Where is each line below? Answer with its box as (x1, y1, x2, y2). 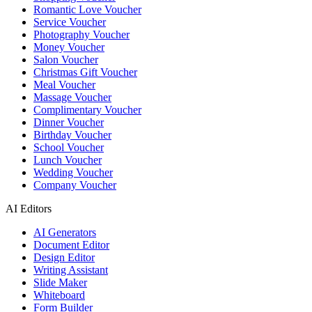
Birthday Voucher (33, 129, 111, 141)
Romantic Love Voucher (33, 3, 141, 16)
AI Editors (6, 203, 52, 215)
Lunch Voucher (33, 154, 102, 166)
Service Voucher (33, 16, 106, 29)
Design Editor (33, 251, 95, 264)
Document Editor (33, 239, 109, 251)
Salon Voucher (33, 54, 98, 66)
